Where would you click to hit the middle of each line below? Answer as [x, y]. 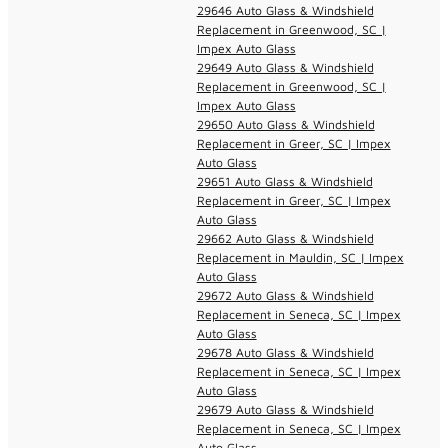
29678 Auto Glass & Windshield [285, 352]
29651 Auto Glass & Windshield [284, 181]
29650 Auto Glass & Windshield [285, 124]
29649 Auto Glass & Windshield [285, 67]
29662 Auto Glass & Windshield [285, 238]
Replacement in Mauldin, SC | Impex [300, 257]
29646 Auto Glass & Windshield [285, 10]
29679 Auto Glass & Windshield [285, 409]
